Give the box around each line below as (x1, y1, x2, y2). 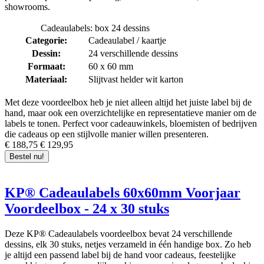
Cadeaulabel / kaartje (88, 35, 166, 45)
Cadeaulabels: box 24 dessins (40, 22, 150, 33)
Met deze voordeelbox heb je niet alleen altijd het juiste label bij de (5, 97, 252, 107)
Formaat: (27, 61, 65, 71)
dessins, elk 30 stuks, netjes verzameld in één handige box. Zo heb (5, 239, 251, 249)
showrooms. (5, 1, 50, 12)
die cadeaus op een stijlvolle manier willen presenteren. (5, 128, 209, 139)
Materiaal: (25, 74, 67, 84)
